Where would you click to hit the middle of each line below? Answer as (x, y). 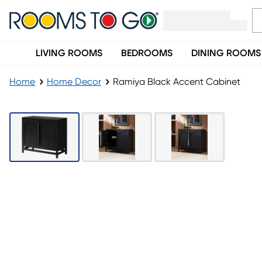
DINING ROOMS (226, 53)
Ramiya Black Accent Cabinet (177, 82)
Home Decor (74, 82)
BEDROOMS (147, 53)
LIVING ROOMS (69, 53)
